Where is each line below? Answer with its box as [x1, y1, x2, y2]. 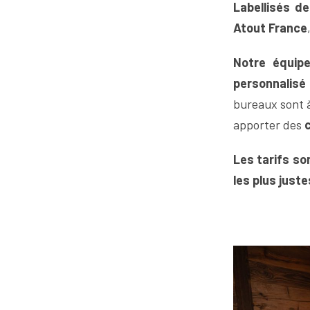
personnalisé [233, 75, 306, 91]
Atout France [233, 20, 307, 35]
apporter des [233, 117, 304, 132]
